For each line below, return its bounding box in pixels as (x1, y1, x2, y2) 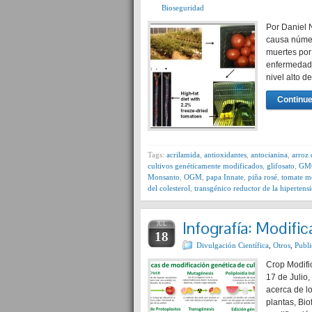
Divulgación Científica (196, 241, 269, 249)
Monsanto (148, 173, 180, 181)
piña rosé (248, 173, 277, 181)
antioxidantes (204, 150, 247, 159)
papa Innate (206, 173, 244, 181)
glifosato (267, 162, 295, 170)
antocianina (251, 150, 288, 159)
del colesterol (148, 184, 190, 192)
